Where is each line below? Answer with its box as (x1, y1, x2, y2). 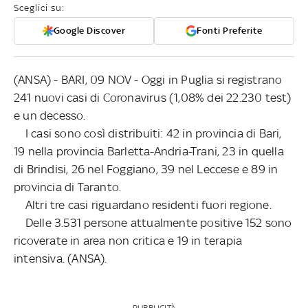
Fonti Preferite (197, 25, 263, 36)
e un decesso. (14, 108, 86, 122)
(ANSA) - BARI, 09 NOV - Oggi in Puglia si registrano (14, 72, 283, 87)
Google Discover (53, 25, 126, 36)
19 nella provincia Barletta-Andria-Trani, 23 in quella (14, 144, 284, 158)
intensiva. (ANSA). (14, 251, 107, 265)
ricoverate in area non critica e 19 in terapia (14, 233, 243, 247)
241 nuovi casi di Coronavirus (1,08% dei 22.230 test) (14, 90, 291, 104)
